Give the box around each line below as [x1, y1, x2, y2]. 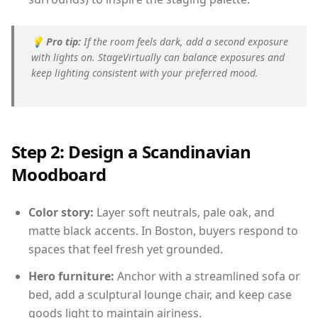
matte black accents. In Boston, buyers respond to [28, 222, 298, 238]
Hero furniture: [28, 268, 114, 284]
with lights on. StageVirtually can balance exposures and [31, 50, 285, 64]
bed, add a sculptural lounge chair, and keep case [28, 286, 292, 302]
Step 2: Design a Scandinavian [11, 139, 251, 163]
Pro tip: [46, 34, 81, 48]
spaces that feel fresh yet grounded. [28, 241, 223, 257]
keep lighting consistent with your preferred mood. [31, 65, 258, 79]
